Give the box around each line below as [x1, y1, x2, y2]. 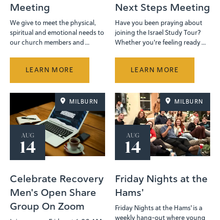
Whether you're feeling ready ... [115, 38, 206, 47]
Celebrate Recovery [10, 172, 104, 185]
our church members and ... [10, 38, 89, 47]
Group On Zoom [10, 199, 84, 213]
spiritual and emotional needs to [10, 28, 104, 37]
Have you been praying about [115, 18, 202, 27]
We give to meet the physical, [10, 18, 95, 27]
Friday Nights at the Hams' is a [115, 203, 202, 212]
